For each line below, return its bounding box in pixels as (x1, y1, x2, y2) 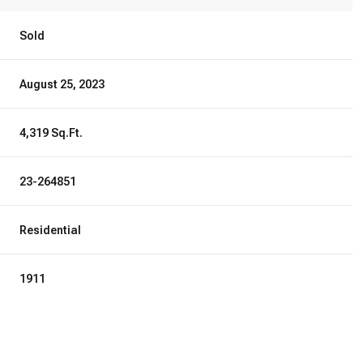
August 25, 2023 (19, 78, 105, 91)
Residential (19, 224, 82, 237)
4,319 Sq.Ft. (19, 126, 83, 139)
